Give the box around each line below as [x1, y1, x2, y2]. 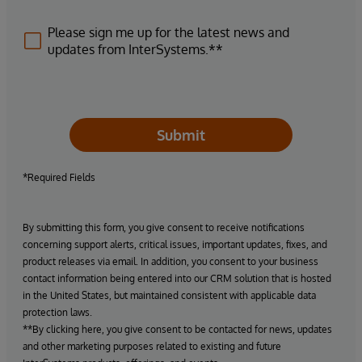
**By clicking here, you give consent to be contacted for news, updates [23, 323, 332, 335]
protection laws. [23, 306, 92, 318]
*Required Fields [23, 171, 95, 183]
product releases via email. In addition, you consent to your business [23, 255, 318, 267]
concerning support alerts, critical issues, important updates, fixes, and [23, 238, 327, 250]
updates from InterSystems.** [48, 41, 223, 57]
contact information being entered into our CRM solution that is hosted [23, 272, 331, 284]
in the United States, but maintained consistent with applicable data [23, 289, 316, 301]
